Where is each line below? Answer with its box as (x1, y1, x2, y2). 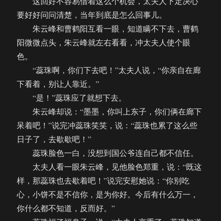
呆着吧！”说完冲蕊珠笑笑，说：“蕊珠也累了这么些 (17, 120, 198, 131)
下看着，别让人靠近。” (17, 78, 100, 89)
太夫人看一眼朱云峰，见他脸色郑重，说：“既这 (17, 161, 202, 172)
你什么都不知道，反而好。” (17, 203, 115, 214)
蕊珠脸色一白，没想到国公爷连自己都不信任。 (17, 147, 199, 158)
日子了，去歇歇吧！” (17, 134, 92, 145)
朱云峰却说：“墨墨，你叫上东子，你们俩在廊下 (17, 106, 202, 117)
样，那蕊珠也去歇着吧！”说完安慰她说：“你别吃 (17, 175, 190, 186)
